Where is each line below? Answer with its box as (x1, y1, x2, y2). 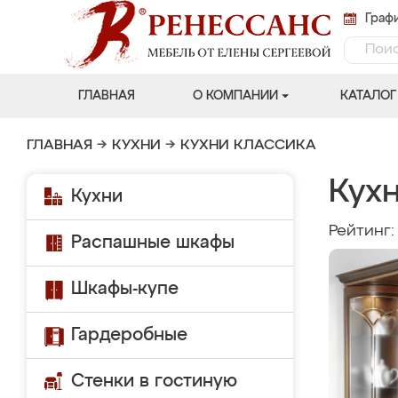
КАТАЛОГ (339, 90, 396, 102)
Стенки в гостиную (71, 372, 237, 390)
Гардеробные (71, 326, 187, 344)
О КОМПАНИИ (192, 90, 278, 102)
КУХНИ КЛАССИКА (180, 139, 316, 153)
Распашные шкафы (71, 234, 235, 251)
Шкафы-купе (71, 280, 179, 298)
